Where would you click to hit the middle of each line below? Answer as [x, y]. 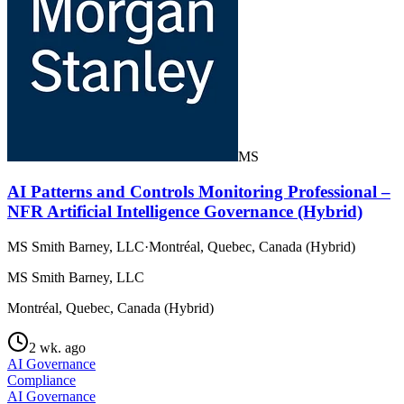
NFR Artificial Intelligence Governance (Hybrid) [185, 211]
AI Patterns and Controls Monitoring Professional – [199, 191]
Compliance [41, 380]
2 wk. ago [57, 347]
